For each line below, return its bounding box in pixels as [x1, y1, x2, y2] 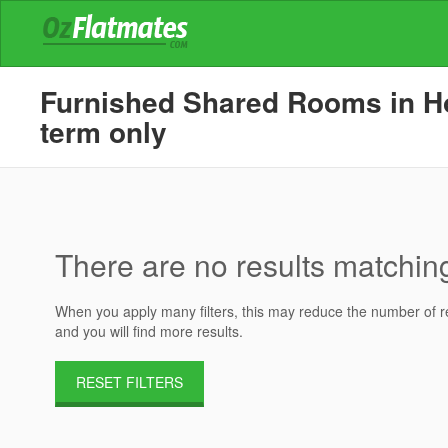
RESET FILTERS [76, 372, 184, 392]
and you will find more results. [55, 321, 244, 341]
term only [40, 111, 168, 152]
